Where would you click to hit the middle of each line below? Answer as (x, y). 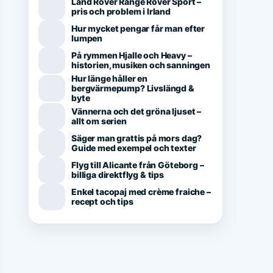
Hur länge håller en (109, 78)
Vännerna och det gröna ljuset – (136, 111)
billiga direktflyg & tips (118, 175)
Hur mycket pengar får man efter (138, 28)
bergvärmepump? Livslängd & (133, 88)
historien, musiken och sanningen (141, 65)
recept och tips (102, 201)
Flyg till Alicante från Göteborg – (138, 165)
